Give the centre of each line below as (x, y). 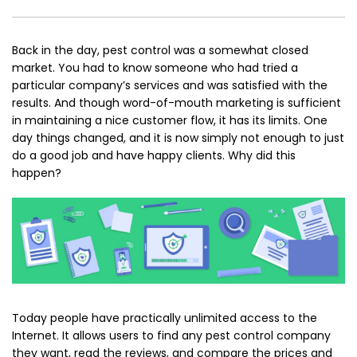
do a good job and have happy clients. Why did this (154, 155)
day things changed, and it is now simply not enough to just (178, 138)
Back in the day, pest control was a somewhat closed (160, 50)
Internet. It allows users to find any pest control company (171, 336)
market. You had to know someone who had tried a (155, 68)
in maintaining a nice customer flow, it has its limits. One (170, 120)
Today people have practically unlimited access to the (165, 318)
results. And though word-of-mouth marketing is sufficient (177, 103)
